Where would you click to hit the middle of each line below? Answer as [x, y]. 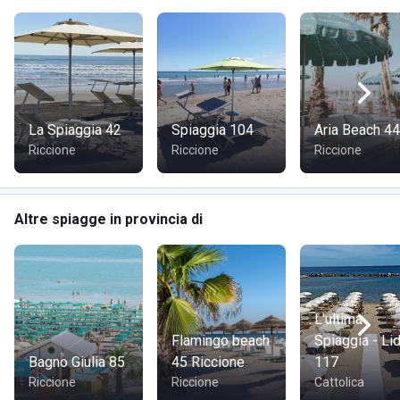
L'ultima [338, 319]
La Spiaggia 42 [75, 130]
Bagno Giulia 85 [77, 362]
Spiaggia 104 [212, 130]
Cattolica [339, 382]
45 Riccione [208, 362]
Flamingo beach [221, 341]
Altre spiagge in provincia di [108, 219]
